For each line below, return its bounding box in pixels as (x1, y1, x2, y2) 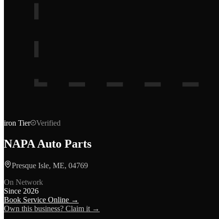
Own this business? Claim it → (4, 204, 100, 213)
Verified (36, 119, 61, 127)
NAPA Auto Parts (4, 137, 91, 150)
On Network (4, 177, 43, 186)
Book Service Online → (4, 195, 79, 204)
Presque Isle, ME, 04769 (12, 161, 88, 170)
